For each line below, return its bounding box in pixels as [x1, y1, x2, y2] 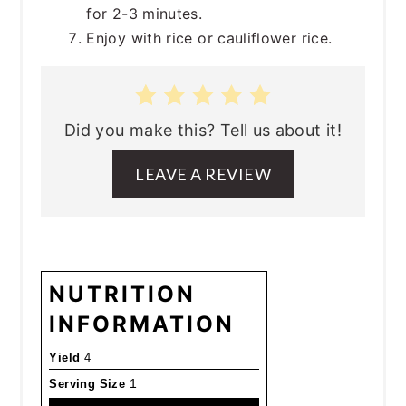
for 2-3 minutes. [86, 5, 203, 24]
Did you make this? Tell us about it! [64, 121, 342, 140]
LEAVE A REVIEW [135, 164, 271, 185]
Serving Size [49, 377, 126, 391]
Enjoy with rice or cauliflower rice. [86, 29, 333, 48]
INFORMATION [49, 311, 236, 338]
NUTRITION [49, 281, 197, 308]
